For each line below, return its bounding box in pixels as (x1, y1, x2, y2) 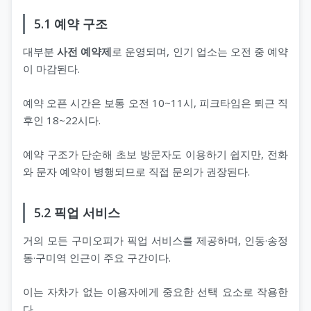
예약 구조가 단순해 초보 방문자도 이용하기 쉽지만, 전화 (23, 146, 288, 161)
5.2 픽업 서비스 (33, 203, 120, 221)
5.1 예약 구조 (33, 15, 108, 32)
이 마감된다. (23, 61, 80, 76)
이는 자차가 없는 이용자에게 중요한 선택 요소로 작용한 (23, 284, 288, 299)
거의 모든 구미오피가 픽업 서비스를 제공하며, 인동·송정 (23, 233, 288, 247)
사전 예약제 (57, 44, 112, 58)
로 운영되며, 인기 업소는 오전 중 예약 (112, 44, 288, 58)
